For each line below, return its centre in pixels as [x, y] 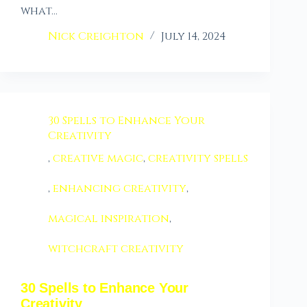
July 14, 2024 [194, 37]
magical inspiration [109, 219]
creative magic [98, 159]
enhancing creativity [120, 189]
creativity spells [198, 159]
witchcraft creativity [116, 249]
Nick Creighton [96, 37]
